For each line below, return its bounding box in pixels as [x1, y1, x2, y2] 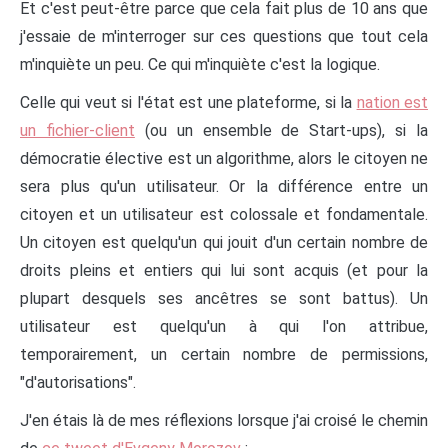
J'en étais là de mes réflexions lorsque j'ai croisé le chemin [20, 410, 428, 430]
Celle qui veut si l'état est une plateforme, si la [20, 92, 357, 112]
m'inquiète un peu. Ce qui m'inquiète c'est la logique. [20, 54, 380, 74]
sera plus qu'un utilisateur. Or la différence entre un [20, 176, 428, 196]
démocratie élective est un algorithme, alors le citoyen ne [20, 148, 428, 168]
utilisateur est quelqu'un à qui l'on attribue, [20, 316, 428, 336]
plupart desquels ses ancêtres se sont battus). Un [20, 288, 428, 308]
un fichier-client [20, 120, 135, 140]
